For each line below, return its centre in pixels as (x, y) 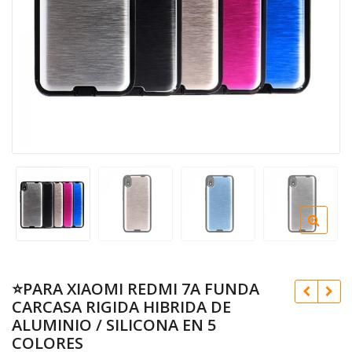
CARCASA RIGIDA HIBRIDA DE (121, 307)
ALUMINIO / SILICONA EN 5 (114, 325)
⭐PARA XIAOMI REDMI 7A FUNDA (136, 289)
